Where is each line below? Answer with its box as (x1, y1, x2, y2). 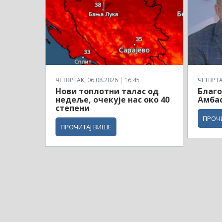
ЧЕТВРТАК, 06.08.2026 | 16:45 (55, 75, 140, 84)
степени (55, 102, 90, 113)
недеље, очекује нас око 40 (55, 94, 169, 105)
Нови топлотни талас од (55, 85, 159, 97)
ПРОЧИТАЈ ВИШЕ (60, 122, 111, 131)
